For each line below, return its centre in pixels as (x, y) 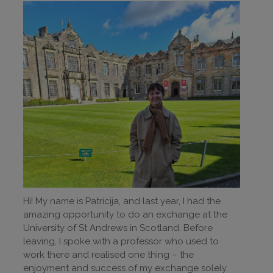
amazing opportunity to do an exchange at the (125, 215)
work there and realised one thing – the (108, 255)
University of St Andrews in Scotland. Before (118, 228)
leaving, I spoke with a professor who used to (121, 242)
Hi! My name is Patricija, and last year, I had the (122, 201)
